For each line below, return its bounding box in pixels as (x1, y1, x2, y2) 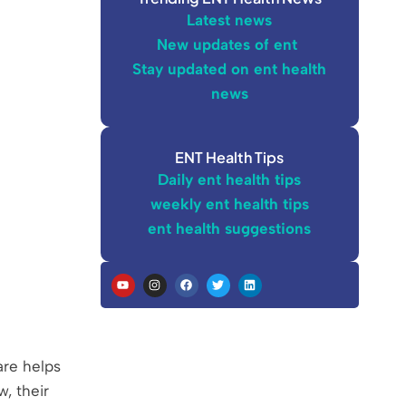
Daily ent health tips (158, 169, 302, 188)
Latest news (187, 10, 273, 29)
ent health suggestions (148, 218, 312, 237)
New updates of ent (157, 34, 303, 53)
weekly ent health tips (150, 194, 309, 213)
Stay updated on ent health (132, 59, 327, 78)
